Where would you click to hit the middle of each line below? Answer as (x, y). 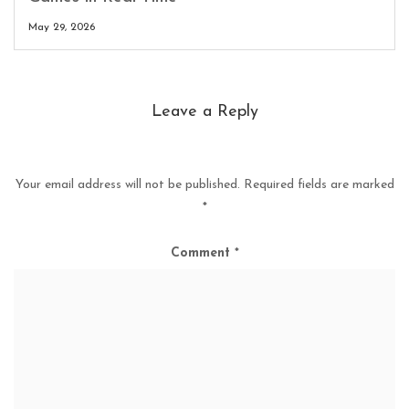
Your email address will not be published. (127, 184)
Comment (202, 253)
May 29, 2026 (62, 27)
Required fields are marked (319, 184)
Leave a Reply (204, 111)
